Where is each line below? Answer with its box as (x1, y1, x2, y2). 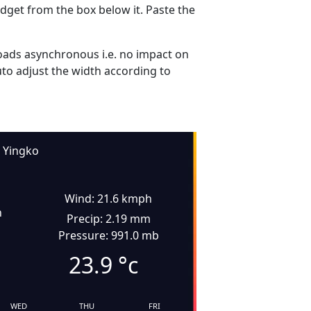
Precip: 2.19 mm (66, 211, 151, 226)
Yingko (2, 143, 39, 158)
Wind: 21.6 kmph (65, 191, 153, 206)
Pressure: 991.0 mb (58, 228, 159, 243)
